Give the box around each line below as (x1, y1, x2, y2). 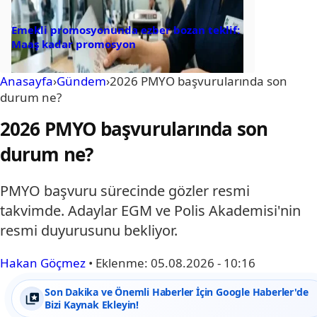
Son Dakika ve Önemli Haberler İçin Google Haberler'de (45, 285, 309, 299)
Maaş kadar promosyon (11, 37, 136, 52)
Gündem (57, 73, 106, 90)
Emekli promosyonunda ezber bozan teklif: (11, 23, 240, 38)
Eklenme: (96, 255, 151, 272)
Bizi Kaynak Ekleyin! (45, 298, 139, 312)
